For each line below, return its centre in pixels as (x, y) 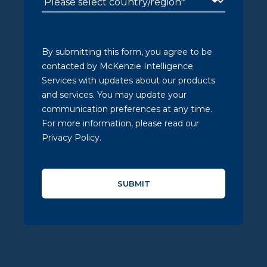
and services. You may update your (114, 95)
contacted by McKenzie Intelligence (117, 66)
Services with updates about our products (128, 80)
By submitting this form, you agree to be (127, 52)
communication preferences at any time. (127, 109)
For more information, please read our (120, 123)
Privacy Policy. (72, 138)
